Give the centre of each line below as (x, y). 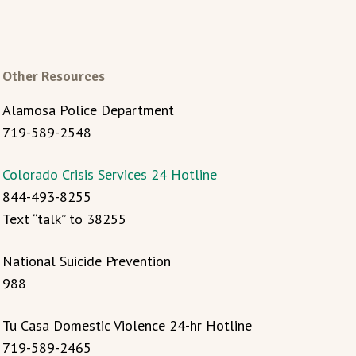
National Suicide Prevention (86, 261)
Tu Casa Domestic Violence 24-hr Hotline (127, 325)
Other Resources (53, 76)
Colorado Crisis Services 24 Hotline (109, 174)
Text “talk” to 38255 (64, 219)
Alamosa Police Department (88, 110)
